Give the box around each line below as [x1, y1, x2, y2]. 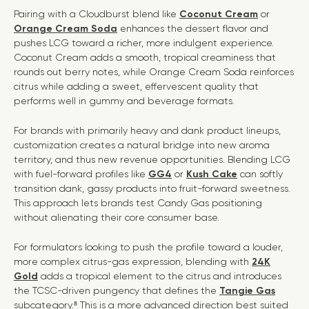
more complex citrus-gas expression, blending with [14, 256, 252, 267]
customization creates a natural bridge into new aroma [14, 139, 270, 150]
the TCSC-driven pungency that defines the [14, 285, 219, 296]
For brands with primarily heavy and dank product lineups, [14, 125, 281, 136]
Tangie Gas [219, 285, 275, 297]
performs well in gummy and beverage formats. [14, 95, 235, 106]
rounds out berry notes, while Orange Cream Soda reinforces [14, 66, 294, 77]
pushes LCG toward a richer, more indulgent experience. [14, 37, 274, 48]
